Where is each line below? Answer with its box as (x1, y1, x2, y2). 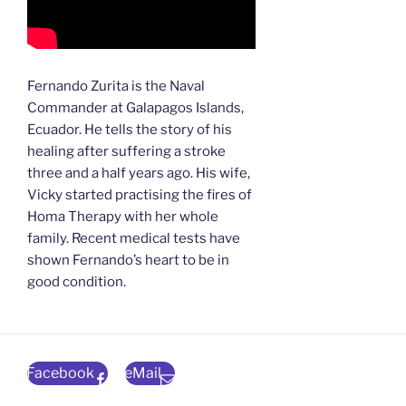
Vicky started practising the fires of (27, 187, 252, 204)
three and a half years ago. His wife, (27, 165, 250, 182)
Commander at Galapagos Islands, (27, 100, 244, 117)
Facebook (26, 364, 94, 382)
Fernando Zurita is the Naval (27, 78, 205, 95)
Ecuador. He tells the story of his (27, 121, 232, 139)
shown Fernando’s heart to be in (27, 252, 229, 269)
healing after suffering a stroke (27, 143, 226, 160)
